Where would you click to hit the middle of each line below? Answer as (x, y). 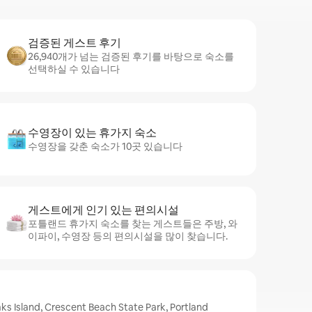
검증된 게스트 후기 (75, 43)
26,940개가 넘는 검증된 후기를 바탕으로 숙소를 (131, 56)
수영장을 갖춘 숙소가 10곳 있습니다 (105, 146)
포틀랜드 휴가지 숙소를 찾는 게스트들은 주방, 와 (133, 224)
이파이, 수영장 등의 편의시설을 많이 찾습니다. (128, 236)
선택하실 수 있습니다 (74, 69)
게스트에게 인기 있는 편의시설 (103, 210)
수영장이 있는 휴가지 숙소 (92, 133)
